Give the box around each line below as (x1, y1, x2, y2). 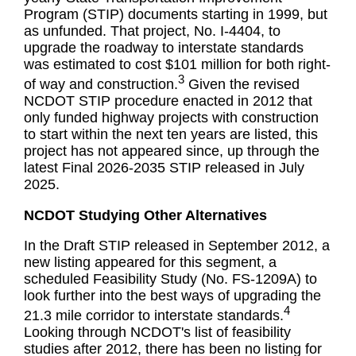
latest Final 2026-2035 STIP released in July (24, 160, 305, 176)
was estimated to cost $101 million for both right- (24, 56, 331, 73)
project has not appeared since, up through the (24, 143, 320, 160)
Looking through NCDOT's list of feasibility (24, 324, 292, 341)
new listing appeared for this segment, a (24, 254, 277, 271)
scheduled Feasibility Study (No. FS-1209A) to (24, 271, 318, 288)
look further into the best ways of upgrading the (24, 288, 322, 304)
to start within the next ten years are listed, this (24, 126, 319, 143)
